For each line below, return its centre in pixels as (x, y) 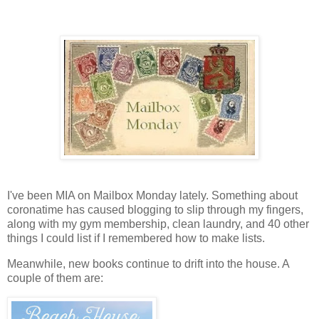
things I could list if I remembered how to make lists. (136, 239)
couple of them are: (57, 278)
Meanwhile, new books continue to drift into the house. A (148, 264)
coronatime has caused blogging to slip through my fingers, (155, 210)
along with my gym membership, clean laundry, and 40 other (158, 224)
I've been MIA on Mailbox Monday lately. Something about (152, 196)
